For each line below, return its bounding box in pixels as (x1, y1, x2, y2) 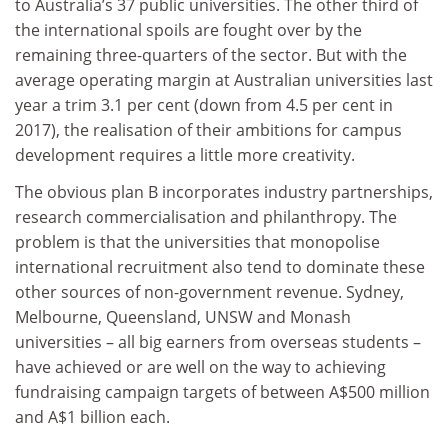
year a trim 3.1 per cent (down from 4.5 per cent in (15, 93, 393, 116)
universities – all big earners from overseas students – (15, 331, 421, 354)
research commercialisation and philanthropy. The (15, 206, 397, 229)
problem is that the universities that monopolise (15, 231, 380, 254)
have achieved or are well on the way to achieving (15, 356, 386, 379)
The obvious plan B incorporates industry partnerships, (15, 181, 433, 204)
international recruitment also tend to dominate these (15, 256, 425, 279)
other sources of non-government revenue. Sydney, (15, 281, 404, 304)
